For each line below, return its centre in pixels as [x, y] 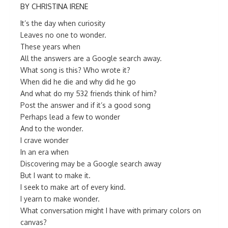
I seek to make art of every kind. [73, 187]
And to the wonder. [52, 129]
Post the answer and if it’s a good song [85, 105]
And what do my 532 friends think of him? [89, 93]
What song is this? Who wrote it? [75, 70]
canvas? [34, 222]
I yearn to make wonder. [60, 199]
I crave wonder [45, 140]
